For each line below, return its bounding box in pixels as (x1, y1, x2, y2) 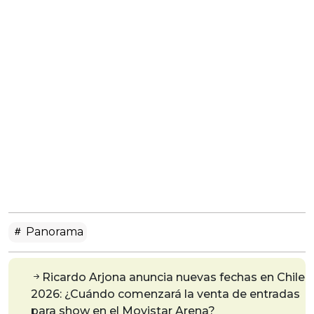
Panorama (23, 225, 83, 239)
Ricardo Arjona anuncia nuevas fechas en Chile (42, 271, 305, 285)
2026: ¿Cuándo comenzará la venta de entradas (31, 287, 300, 301)
